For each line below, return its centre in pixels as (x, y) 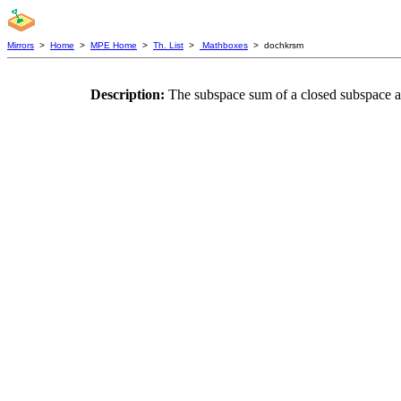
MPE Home (114, 45)
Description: (129, 94)
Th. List (168, 45)
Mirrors (21, 45)
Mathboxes (224, 45)
